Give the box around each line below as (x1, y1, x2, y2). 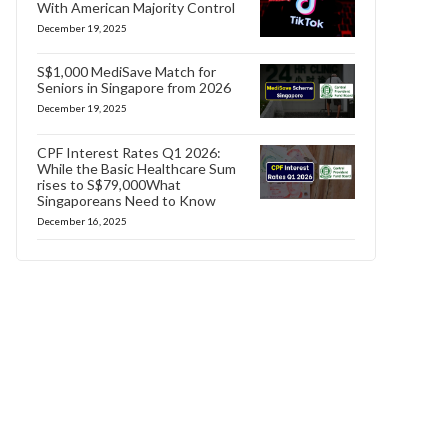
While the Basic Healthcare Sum (37, 159, 236, 177)
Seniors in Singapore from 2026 (37, 79, 231, 97)
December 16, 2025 (37, 214, 127, 227)
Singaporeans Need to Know (37, 191, 216, 209)
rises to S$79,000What (37, 175, 181, 193)
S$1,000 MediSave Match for (37, 63, 216, 81)
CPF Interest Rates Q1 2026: (37, 143, 221, 161)
